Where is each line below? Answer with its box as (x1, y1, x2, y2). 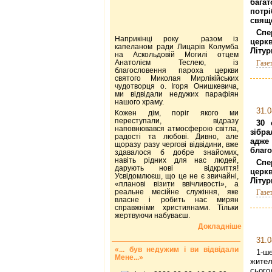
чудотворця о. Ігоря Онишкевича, (115, 81, 239, 90)
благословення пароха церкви (115, 66, 239, 75)
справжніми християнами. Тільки (115, 203, 239, 212)
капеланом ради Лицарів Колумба (115, 42, 239, 51)
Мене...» (115, 253, 143, 262)
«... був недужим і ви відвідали (115, 245, 239, 254)
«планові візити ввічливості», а (115, 179, 239, 188)
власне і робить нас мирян (115, 195, 239, 204)
